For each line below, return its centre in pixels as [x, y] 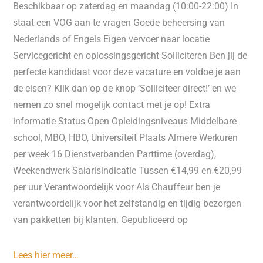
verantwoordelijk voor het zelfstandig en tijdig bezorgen [127, 203]
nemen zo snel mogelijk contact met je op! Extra [112, 105]
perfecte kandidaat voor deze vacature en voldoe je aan [127, 72]
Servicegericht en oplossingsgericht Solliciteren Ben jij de [130, 55]
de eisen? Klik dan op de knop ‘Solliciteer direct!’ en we [125, 88]
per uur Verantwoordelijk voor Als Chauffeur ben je [117, 187]
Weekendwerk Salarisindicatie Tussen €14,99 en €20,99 [128, 171]
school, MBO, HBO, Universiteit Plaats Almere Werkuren [126, 138]
